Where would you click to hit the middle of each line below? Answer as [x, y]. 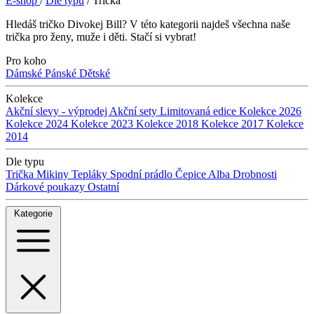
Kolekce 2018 [169, 124]
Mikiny [54, 175]
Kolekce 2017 [234, 124]
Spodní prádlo [143, 175]
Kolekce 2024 [38, 124]
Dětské [95, 74]
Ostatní [103, 187]
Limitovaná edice [199, 111]
